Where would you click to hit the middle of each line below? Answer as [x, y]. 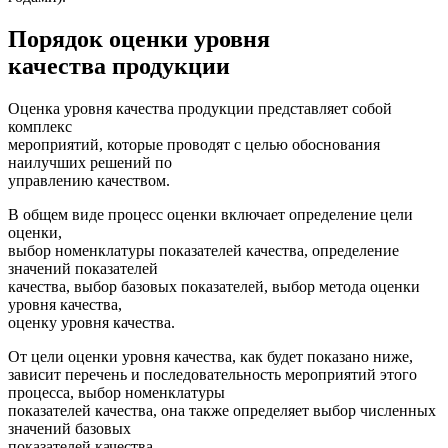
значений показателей [83, 269]
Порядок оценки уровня [139, 39]
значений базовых [69, 429]
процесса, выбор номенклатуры [116, 393]
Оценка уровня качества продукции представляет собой [200, 109]
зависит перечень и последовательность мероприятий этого [212, 375]
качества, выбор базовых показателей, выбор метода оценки [214, 287]
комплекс [40, 127]
